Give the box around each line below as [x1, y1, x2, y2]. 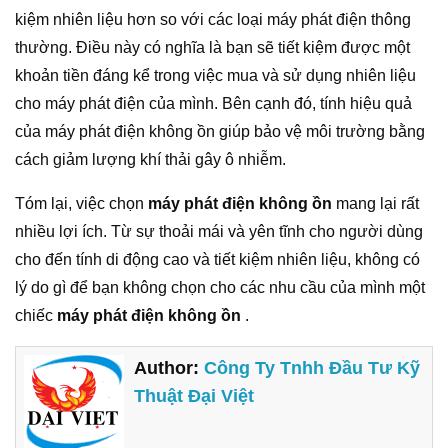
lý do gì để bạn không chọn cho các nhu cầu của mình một [15, 278, 425, 296]
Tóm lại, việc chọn [15, 194, 148, 212]
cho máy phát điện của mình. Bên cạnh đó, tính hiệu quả [15, 94, 412, 112]
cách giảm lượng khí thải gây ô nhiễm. [15, 150, 286, 168]
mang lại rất [332, 194, 419, 212]
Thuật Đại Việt [134, 385, 255, 406]
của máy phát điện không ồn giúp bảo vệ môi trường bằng [15, 122, 425, 140]
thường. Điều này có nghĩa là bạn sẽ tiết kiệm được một [15, 38, 410, 56]
